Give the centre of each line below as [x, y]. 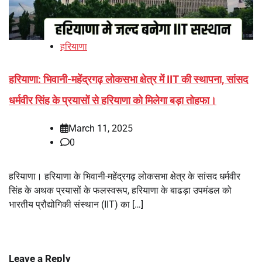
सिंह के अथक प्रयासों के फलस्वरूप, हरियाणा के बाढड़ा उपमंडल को [120, 190]
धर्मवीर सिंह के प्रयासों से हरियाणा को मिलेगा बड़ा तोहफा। [113, 100]
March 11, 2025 [101, 128]
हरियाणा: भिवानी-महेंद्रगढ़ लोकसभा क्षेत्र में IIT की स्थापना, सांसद [128, 79]
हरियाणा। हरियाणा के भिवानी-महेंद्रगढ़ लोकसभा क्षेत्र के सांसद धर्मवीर [125, 176]
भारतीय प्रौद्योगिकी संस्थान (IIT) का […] [76, 204]
